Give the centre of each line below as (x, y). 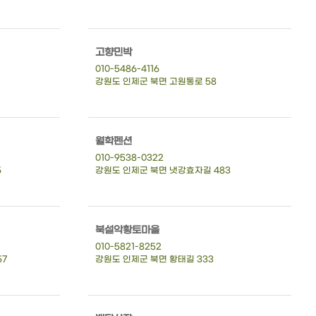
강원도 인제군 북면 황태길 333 (154, 259)
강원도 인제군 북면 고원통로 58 (156, 81)
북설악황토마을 (127, 230)
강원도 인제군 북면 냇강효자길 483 (163, 170)
